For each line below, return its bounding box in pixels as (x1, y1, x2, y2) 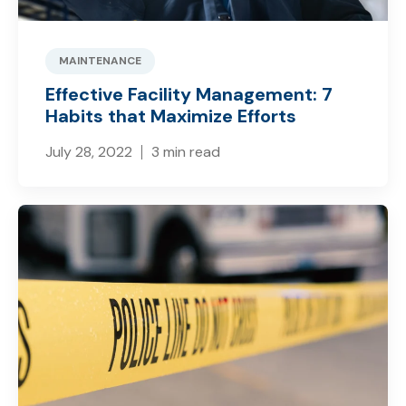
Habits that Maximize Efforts (45, 104, 296, 129)
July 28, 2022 (45, 142, 132, 162)
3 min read (151, 142, 220, 162)
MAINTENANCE (59, 53, 141, 69)
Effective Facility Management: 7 (45, 82, 333, 107)
